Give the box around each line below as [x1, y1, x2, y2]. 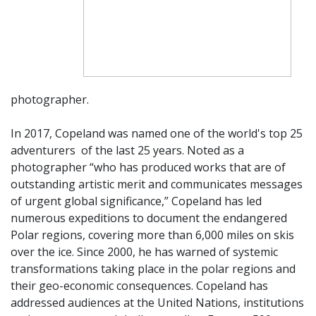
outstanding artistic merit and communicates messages [11, 176, 303, 192]
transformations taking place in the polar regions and [11, 261, 296, 276]
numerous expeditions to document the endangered [11, 210, 287, 226]
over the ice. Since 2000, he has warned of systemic [11, 244, 278, 260]
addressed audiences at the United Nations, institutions [11, 295, 304, 310]
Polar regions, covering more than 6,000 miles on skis [11, 227, 294, 243]
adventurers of [11, 142, 95, 158]
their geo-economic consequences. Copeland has [11, 278, 268, 293]
